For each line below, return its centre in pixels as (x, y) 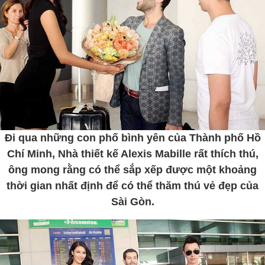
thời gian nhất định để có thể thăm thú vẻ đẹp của (132, 185)
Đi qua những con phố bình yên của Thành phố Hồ (132, 138)
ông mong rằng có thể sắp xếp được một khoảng (132, 169)
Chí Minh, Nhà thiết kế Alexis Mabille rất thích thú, (132, 153)
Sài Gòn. (132, 201)
